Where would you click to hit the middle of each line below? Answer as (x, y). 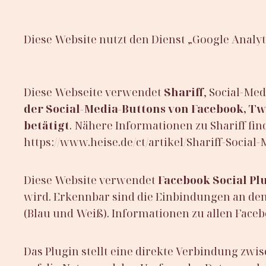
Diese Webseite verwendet (94, 92)
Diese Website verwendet (91, 180)
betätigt (47, 125)
